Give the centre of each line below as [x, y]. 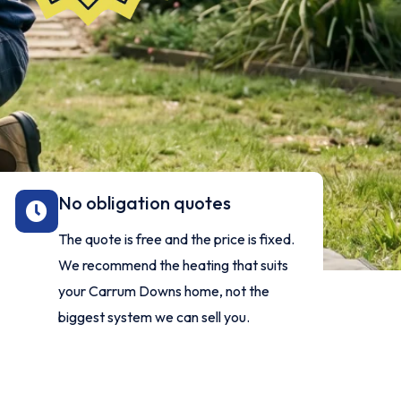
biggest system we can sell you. [154, 317]
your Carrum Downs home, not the [164, 291]
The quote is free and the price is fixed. [177, 239]
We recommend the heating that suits [174, 265]
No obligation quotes [145, 203]
